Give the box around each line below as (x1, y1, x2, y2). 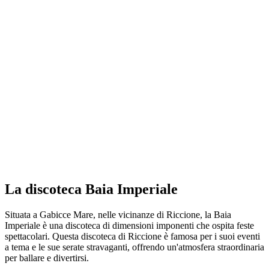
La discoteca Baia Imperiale (5, 181, 178, 197)
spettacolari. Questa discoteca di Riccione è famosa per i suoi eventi (5, 231, 260, 241)
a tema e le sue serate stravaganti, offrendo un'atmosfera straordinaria (5, 241, 264, 252)
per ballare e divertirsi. (5, 252, 89, 263)
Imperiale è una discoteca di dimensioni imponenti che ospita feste (5, 220, 254, 231)
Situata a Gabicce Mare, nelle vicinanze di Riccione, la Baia (5, 209, 231, 220)
